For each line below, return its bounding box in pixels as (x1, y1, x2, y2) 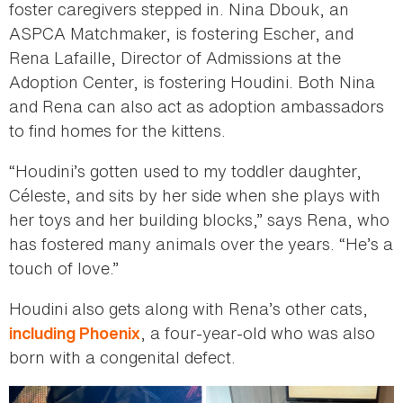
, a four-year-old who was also (140, 320, 375, 345)
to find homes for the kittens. (9, 118, 226, 142)
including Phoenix (9, 321, 140, 345)
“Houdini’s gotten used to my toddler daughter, (9, 158, 362, 183)
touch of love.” (9, 255, 119, 280)
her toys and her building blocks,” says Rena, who (9, 207, 390, 231)
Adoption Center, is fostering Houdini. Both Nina (9, 69, 375, 94)
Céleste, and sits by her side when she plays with (9, 183, 381, 207)
